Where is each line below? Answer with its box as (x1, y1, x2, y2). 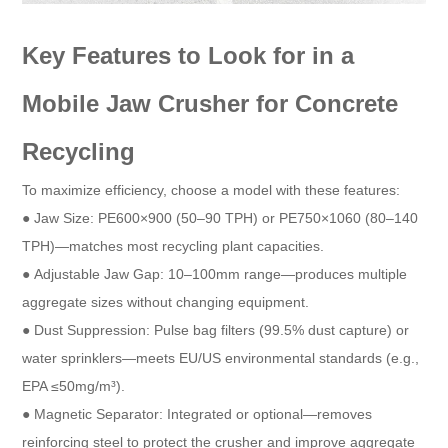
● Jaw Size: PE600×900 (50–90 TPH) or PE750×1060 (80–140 (22, 209, 419, 226)
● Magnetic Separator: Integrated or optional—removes (22, 405, 373, 422)
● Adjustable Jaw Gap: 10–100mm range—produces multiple (22, 265, 408, 282)
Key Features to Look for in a (22, 41, 355, 69)
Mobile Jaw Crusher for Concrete (22, 89, 399, 117)
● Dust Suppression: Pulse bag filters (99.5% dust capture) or (22, 321, 410, 338)
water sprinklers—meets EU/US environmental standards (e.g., (22, 349, 420, 366)
